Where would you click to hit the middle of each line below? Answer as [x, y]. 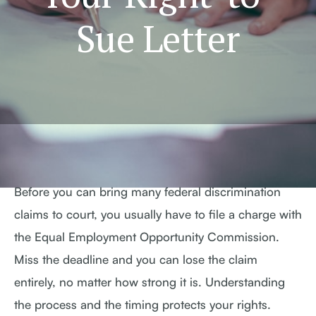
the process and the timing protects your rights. [142, 304]
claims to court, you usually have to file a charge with [158, 214]
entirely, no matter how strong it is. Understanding [150, 282]
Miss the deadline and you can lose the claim [136, 259]
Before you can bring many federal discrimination [147, 192]
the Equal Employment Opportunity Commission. [147, 237]
